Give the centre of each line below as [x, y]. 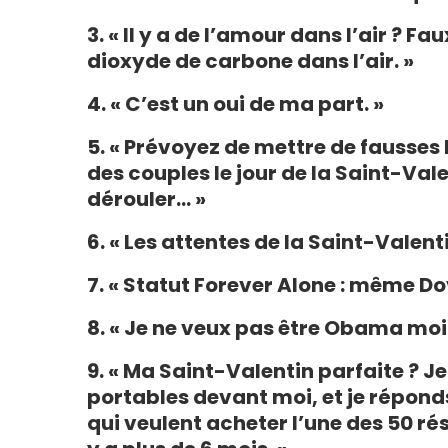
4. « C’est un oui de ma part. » [235, 104]
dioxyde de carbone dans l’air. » [250, 61]
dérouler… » [146, 199]
